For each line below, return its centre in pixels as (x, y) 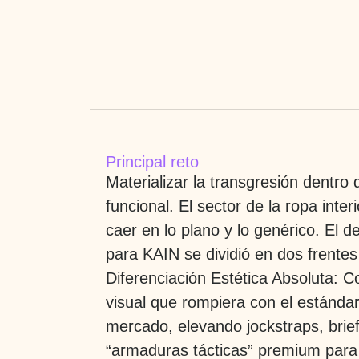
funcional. (140, 206)
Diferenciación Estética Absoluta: (222, 278)
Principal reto (152, 161)
